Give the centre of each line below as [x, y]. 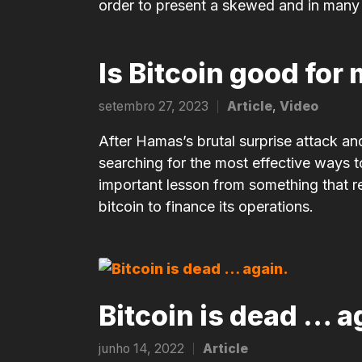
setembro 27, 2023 [154, 107]
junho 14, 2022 [141, 349]
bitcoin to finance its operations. [206, 207]
